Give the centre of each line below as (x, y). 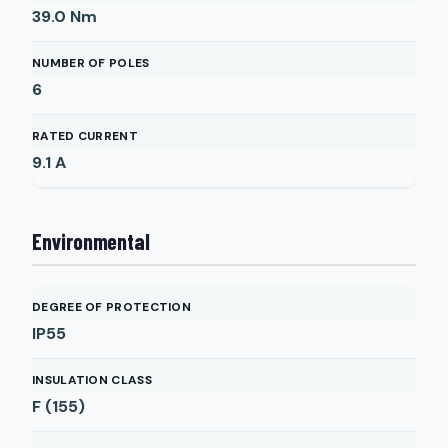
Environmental (91, 241)
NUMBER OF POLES (91, 63)
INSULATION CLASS (92, 380)
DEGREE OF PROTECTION (111, 307)
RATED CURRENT (85, 136)
